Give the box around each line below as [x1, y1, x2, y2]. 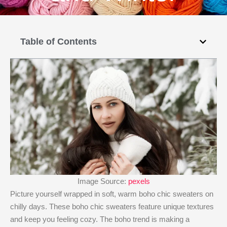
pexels [128, 177, 150, 185]
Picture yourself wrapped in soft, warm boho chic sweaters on [10, 190, 213, 198]
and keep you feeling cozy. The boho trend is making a [10, 215, 190, 223]
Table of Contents [20, 36, 97, 47]
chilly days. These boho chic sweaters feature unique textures [10, 202, 214, 211]
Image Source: [77, 177, 128, 185]
